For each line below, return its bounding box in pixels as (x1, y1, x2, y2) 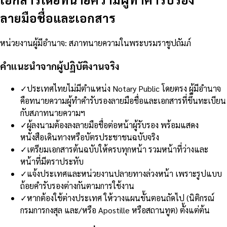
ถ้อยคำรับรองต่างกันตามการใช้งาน (20, 180, 134, 191)
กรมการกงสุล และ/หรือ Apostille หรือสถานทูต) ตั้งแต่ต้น (20, 204, 210, 215)
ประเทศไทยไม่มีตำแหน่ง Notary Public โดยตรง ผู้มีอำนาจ (27, 83, 221, 94)
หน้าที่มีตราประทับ (20, 156, 84, 167)
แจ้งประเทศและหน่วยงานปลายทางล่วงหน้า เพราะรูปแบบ (27, 168, 222, 179)
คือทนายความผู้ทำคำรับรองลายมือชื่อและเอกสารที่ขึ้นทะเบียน (20, 95, 226, 106)
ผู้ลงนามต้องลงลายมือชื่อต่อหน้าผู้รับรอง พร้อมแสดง (27, 119, 199, 130)
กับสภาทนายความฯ (20, 107, 85, 118)
